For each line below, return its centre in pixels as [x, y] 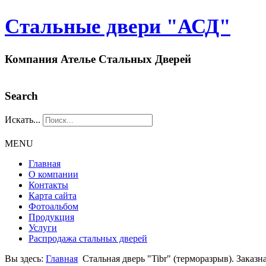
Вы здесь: [25, 258]
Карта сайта [53, 195]
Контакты [48, 185]
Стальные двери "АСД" [118, 26]
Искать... [23, 119]
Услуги [43, 227]
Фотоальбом [53, 206]
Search [21, 96]
